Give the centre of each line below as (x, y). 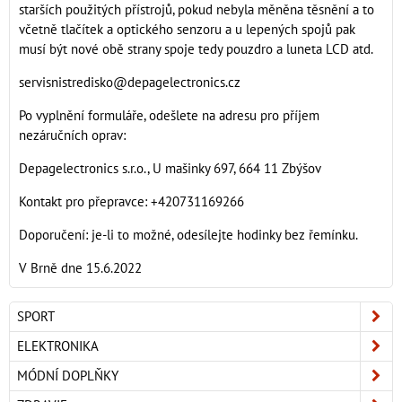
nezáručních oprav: (72, 135)
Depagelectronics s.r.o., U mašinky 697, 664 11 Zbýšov (170, 168)
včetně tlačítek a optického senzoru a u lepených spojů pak (187, 29)
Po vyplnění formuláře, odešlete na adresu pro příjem (169, 115)
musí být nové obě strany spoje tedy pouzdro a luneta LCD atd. (196, 49)
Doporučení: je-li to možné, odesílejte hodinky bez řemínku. (188, 235)
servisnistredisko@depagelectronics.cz (130, 82)
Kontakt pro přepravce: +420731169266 (131, 201)
